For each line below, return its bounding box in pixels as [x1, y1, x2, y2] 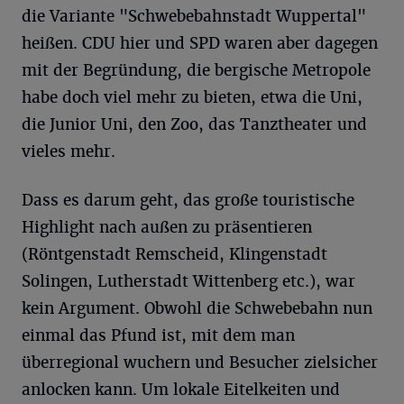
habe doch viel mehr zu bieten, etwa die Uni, [22, 87, 363, 107]
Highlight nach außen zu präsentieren [22, 217, 312, 237]
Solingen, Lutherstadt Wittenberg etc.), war [22, 271, 355, 291]
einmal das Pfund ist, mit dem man [22, 326, 295, 345]
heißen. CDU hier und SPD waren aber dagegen [22, 33, 378, 53]
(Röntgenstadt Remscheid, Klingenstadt [22, 244, 327, 264]
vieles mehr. [22, 142, 115, 161]
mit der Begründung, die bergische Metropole [22, 60, 371, 80]
